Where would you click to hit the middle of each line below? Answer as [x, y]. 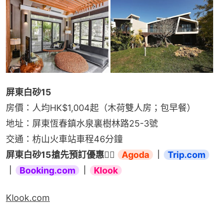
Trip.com [186, 155]
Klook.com [28, 198]
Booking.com [47, 170]
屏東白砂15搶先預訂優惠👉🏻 [61, 155]
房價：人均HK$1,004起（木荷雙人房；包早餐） [101, 108]
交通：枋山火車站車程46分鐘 [64, 139]
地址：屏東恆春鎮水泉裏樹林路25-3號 [82, 123]
